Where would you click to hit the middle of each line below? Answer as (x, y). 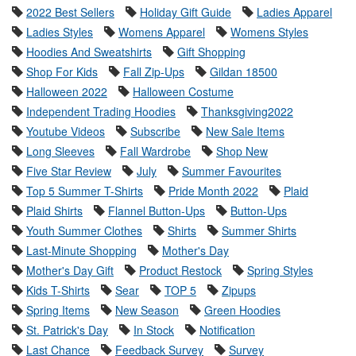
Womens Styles (269, 32)
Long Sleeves (60, 151)
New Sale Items (245, 132)
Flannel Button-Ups (157, 211)
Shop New (242, 151)
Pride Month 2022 (213, 191)
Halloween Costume (183, 92)
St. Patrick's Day (67, 330)
